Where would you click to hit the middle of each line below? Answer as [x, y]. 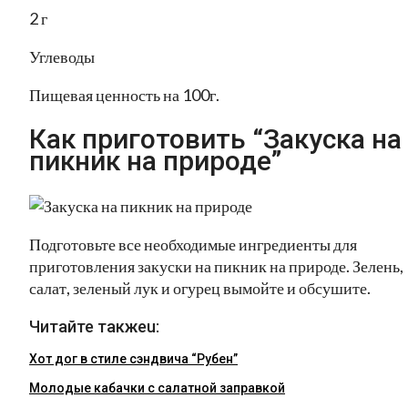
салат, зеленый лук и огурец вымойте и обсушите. [200, 287]
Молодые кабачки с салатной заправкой [157, 388]
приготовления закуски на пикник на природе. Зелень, [216, 265]
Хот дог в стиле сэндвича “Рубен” [133, 358]
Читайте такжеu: [94, 326]
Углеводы [62, 57]
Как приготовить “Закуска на [215, 139]
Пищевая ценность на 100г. [124, 95]
